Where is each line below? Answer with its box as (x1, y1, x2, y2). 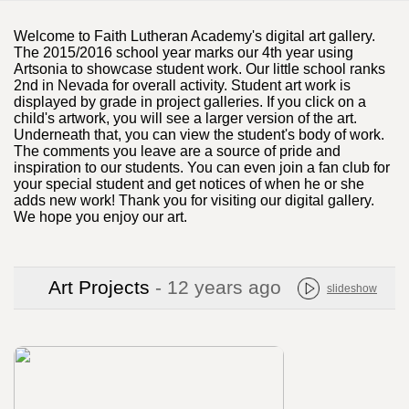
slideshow (327, 281, 377, 295)
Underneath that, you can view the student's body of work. (14, 127, 384, 143)
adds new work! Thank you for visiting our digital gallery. (14, 193, 374, 209)
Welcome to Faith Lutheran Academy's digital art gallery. (14, 28, 375, 45)
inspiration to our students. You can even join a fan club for (14, 160, 390, 176)
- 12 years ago (155, 277, 281, 299)
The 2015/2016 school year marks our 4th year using (14, 45, 353, 61)
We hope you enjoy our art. (14, 209, 187, 225)
